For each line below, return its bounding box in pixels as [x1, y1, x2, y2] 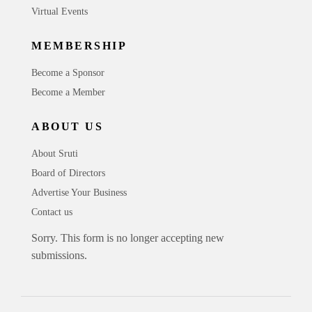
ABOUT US [31, 120, 103, 132]
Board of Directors [31, 167, 105, 178]
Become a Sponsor [31, 67, 104, 78]
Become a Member [31, 86, 105, 97]
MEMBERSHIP [31, 39, 127, 52]
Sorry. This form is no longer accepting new [31, 231, 224, 244]
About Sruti [31, 148, 78, 159]
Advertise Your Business [31, 187, 127, 198]
